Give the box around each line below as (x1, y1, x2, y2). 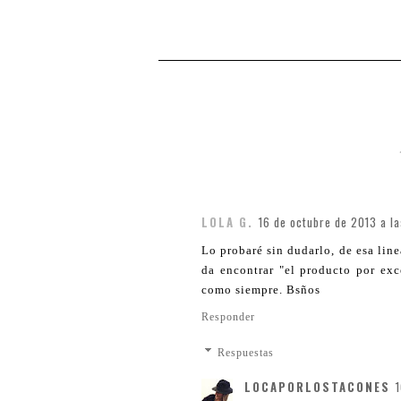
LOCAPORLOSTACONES (244, 377, 390, 396)
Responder (201, 310, 255, 323)
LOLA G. (201, 212, 253, 231)
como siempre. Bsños (201, 282, 320, 296)
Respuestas (218, 346, 275, 359)
